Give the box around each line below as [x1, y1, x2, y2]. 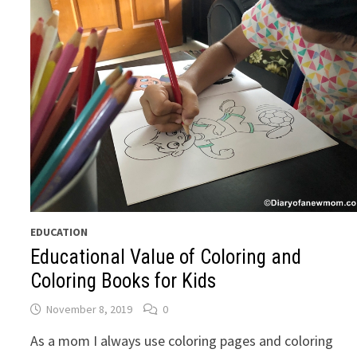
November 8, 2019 [46, 302, 133, 317]
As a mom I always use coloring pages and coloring [30, 331, 334, 351]
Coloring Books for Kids [30, 269, 217, 293]
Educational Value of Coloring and [30, 245, 302, 269]
